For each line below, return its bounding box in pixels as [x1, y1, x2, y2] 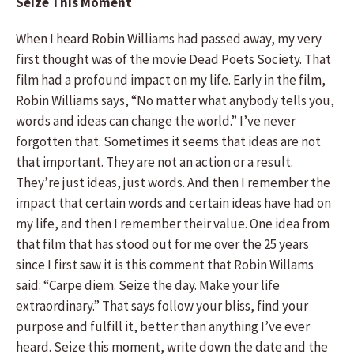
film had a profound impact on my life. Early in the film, [16, 71, 326, 88]
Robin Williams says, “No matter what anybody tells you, [16, 92, 334, 109]
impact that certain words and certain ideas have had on [16, 194, 331, 212]
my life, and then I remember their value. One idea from [16, 215, 330, 232]
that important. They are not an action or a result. [16, 153, 293, 171]
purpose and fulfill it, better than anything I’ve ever [16, 318, 310, 335]
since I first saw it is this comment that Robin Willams [16, 256, 314, 273]
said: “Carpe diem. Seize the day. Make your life [16, 277, 280, 294]
